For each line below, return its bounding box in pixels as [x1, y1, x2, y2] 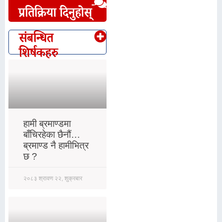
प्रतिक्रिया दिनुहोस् [18, 5, 92, 19]
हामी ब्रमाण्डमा [23, 118, 71, 129]
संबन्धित [19, 30, 53, 45]
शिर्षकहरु [19, 45, 58, 59]
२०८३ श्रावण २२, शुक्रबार [23, 174, 82, 182]
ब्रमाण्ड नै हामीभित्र [23, 140, 89, 151]
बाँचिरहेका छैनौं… [23, 129, 80, 140]
